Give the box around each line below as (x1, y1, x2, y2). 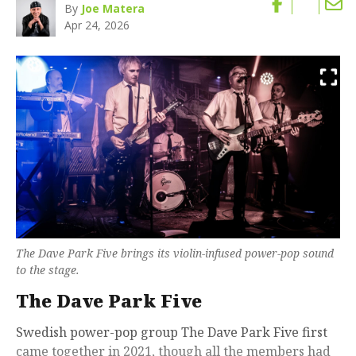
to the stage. (16, 261, 79, 277)
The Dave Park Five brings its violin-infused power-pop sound (16, 245, 334, 261)
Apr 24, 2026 (64, 17, 130, 33)
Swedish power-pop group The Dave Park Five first (16, 323, 327, 341)
